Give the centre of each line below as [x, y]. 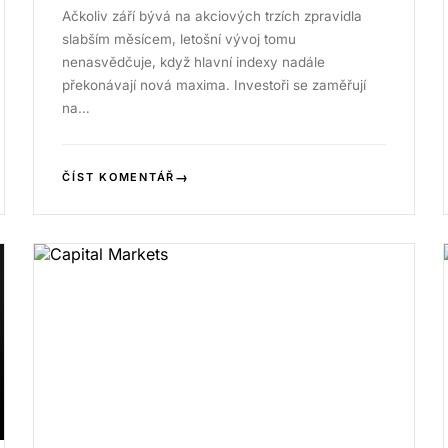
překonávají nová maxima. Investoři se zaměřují [214, 84]
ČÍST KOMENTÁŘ [119, 176]
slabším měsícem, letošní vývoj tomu [179, 38]
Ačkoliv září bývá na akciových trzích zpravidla [212, 15]
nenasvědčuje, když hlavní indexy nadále [194, 61]
